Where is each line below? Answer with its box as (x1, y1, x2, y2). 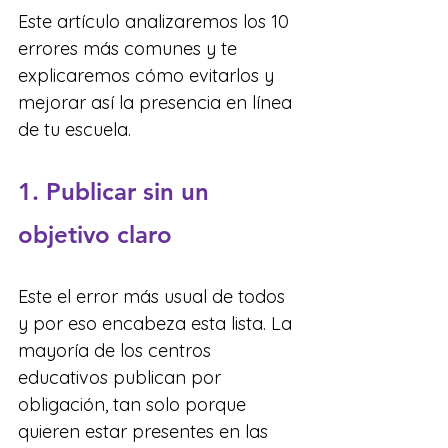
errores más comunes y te (18, 36, 242, 60)
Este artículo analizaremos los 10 (18, 9, 294, 33)
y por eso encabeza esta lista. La (18, 311, 297, 335)
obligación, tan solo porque (18, 392, 251, 416)
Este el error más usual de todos (18, 284, 290, 308)
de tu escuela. (18, 117, 131, 141)
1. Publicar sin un (18, 176, 216, 206)
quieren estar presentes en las (18, 419, 273, 443)
